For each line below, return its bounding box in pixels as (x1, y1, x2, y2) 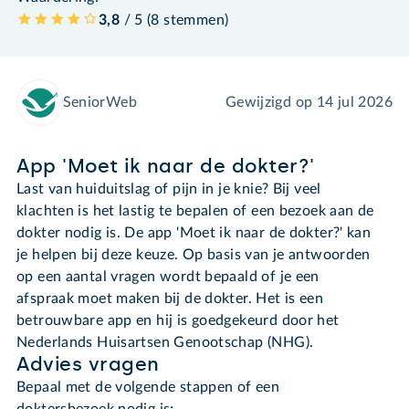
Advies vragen (16, 352, 160, 377)
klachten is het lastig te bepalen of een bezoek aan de (16, 204, 374, 219)
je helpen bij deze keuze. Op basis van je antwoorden (16, 247, 371, 263)
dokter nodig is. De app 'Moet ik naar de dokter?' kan (16, 225, 372, 241)
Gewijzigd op (225, 95, 317, 110)
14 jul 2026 (316, 95, 393, 110)
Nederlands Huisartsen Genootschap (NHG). (16, 335, 314, 351)
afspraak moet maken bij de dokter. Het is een (16, 291, 324, 307)
